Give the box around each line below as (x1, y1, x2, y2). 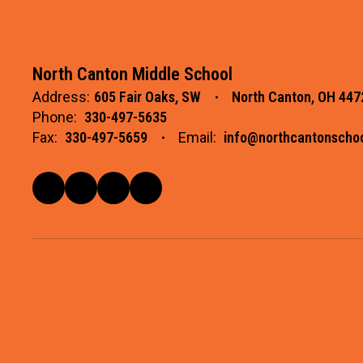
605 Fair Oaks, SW (94, 88, 201, 105)
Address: (32, 88, 90, 105)
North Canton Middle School (32, 64, 233, 84)
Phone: (32, 109, 77, 126)
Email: (178, 129, 216, 146)
